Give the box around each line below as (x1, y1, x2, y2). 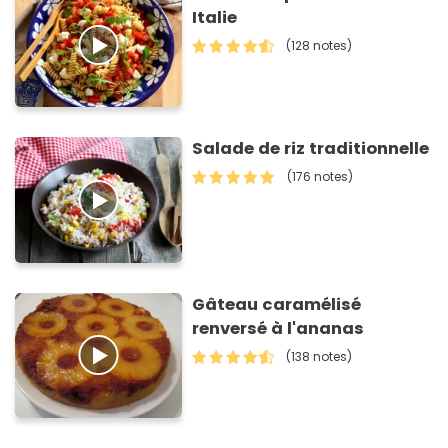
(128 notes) (286, 36, 353, 54)
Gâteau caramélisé (192, 292, 362, 316)
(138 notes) (286, 347, 353, 365)
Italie (192, 5, 238, 29)
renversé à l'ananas (192, 316, 365, 340)
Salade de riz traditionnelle (192, 137, 430, 161)
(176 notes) (287, 168, 354, 186)
